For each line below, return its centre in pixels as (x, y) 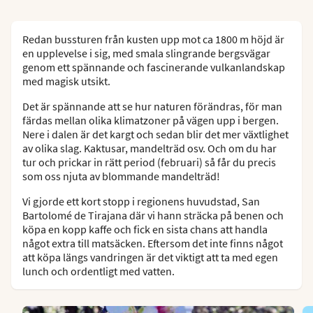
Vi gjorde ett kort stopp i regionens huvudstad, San (141, 202)
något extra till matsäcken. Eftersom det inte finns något (153, 243)
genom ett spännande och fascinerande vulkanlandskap (154, 67)
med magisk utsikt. (66, 81)
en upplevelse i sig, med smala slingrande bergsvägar (146, 53)
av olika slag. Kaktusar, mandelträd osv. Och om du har (150, 148)
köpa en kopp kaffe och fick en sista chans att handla (145, 230)
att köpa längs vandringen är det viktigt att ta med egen (150, 257)
